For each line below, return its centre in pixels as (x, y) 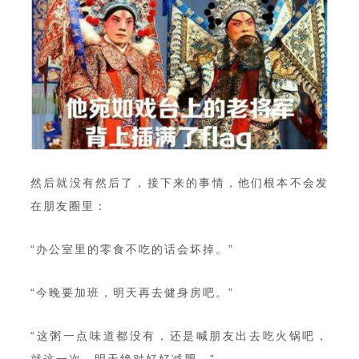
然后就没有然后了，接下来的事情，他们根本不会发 (179, 182)
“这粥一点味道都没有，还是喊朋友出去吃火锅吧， (179, 335)
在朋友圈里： (69, 206)
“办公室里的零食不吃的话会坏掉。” (132, 249)
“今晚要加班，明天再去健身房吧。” (132, 292)
